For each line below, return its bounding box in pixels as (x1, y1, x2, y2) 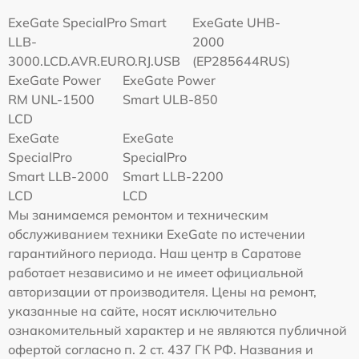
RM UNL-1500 (8, 91, 95, 107)
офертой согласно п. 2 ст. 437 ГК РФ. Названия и (8, 341, 313, 357)
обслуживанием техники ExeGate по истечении (8, 225, 305, 242)
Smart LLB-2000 (8, 167, 109, 184)
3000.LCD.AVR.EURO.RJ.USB (8, 52, 180, 69)
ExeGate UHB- (192, 14, 280, 30)
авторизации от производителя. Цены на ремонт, (8, 283, 317, 300)
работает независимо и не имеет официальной (8, 264, 304, 280)
